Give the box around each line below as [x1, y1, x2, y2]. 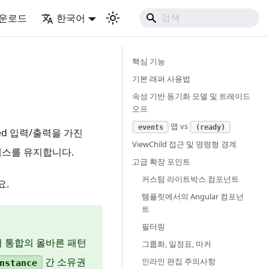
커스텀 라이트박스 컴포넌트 [142, 173, 239, 184]
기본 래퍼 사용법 [132, 73, 190, 84]
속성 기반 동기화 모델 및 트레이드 [132, 91, 250, 101]
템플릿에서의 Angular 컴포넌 [142, 190, 244, 202]
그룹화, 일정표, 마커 [142, 238, 211, 249]
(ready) [195, 122, 225, 131]
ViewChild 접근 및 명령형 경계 [132, 138, 237, 150]
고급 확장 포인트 [132, 156, 190, 167]
